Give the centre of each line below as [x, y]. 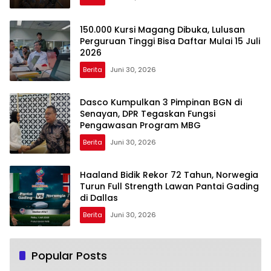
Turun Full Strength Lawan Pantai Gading [169, 186]
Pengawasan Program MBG [140, 125]
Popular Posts [69, 256]
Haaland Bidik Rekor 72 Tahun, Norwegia [169, 175]
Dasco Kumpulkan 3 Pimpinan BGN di [161, 102]
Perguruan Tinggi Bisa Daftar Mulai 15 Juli [170, 41]
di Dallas [99, 198]
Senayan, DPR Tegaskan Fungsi [148, 113]
